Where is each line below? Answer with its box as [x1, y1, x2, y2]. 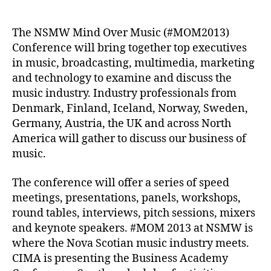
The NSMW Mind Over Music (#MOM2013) [12, 26, 229, 40]
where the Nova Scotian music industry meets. [12, 236, 249, 250]
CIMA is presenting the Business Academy [12, 251, 228, 266]
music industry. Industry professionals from [12, 87, 237, 100]
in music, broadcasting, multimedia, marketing [12, 56, 255, 70]
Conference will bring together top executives [12, 41, 247, 55]
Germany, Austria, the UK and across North [12, 117, 231, 131]
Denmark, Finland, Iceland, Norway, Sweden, [12, 102, 248, 116]
